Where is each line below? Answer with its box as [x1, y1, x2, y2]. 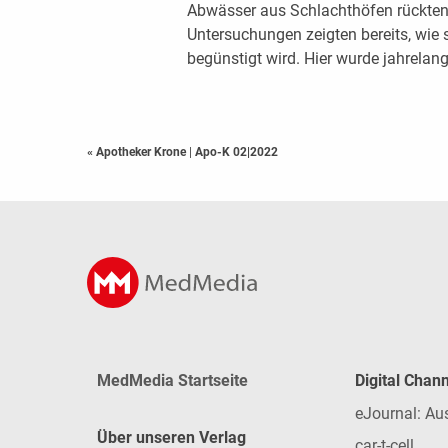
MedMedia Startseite [97, 371, 248, 391]
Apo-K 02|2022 [195, 144, 278, 159]
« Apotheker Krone [87, 144, 189, 159]
